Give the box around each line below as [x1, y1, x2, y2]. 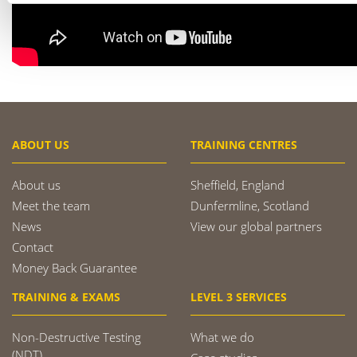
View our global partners [190, 218, 322, 234]
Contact [12, 238, 53, 255]
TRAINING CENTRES [190, 136, 297, 152]
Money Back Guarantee [12, 259, 137, 276]
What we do [190, 328, 254, 345]
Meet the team [12, 197, 90, 214]
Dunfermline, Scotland [190, 197, 309, 214]
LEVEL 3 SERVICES [190, 288, 287, 304]
